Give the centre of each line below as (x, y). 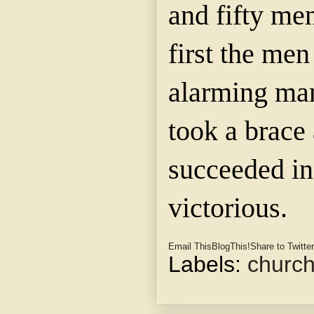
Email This (190, 247)
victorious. (228, 208)
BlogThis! (231, 247)
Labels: (208, 265)
